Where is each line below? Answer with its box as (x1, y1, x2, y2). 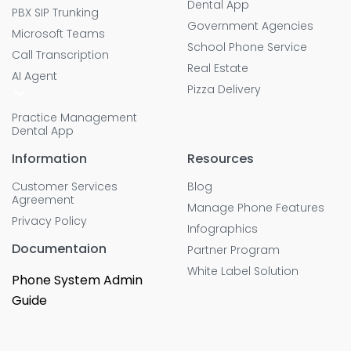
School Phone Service (187, 39, 307, 56)
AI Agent (12, 68, 57, 85)
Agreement (12, 192, 74, 208)
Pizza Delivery (187, 81, 261, 98)
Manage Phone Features (187, 200, 324, 216)
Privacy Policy (12, 213, 87, 230)
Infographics (187, 221, 258, 237)
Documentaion (12, 240, 107, 259)
